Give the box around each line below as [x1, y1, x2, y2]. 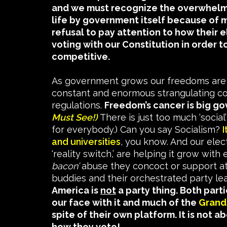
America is [52, 185, 100, 196]
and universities [52, 136, 121, 147]
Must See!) [52, 112, 97, 123]
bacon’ [52, 161, 79, 172]
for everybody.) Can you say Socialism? [52, 124, 222, 135]
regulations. [52, 100, 104, 111]
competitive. [52, 51, 110, 62]
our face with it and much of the [52, 197, 199, 208]
